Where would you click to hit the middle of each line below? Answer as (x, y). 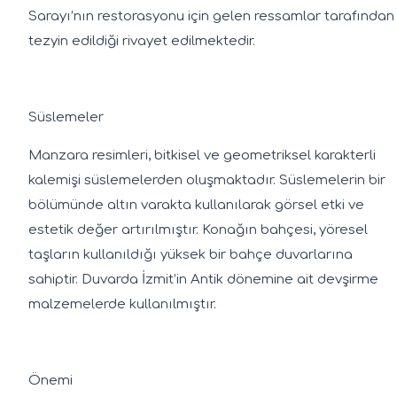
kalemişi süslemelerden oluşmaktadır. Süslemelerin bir (207, 180)
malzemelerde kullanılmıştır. (122, 304)
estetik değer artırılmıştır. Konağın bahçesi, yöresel (198, 230)
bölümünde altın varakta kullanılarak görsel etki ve (196, 205)
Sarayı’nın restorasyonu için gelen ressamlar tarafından (211, 16)
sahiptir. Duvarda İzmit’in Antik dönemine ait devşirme (203, 279)
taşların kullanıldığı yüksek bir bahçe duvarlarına (191, 254)
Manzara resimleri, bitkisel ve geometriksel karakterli (202, 155)
